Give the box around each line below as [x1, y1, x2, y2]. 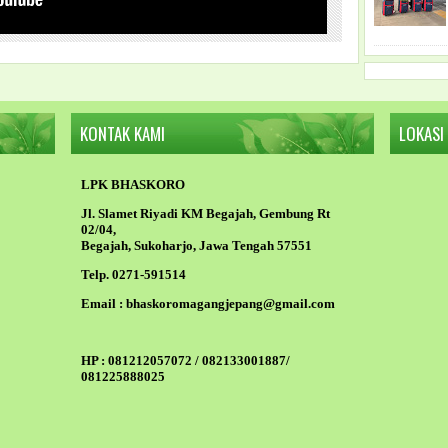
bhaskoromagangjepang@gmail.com [126, 296, 335, 312]
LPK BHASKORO [81, 177, 185, 193]
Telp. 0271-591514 [81, 267, 186, 283]
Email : [81, 296, 126, 312]
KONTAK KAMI [80, 121, 165, 147]
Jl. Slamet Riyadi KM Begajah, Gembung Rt [81, 206, 330, 222]
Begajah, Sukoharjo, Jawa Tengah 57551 [81, 238, 312, 254]
